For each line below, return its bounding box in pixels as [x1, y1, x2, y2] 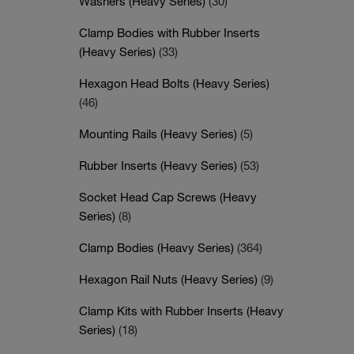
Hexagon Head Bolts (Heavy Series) [79, 76, 269, 90]
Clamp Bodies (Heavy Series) [79, 240, 237, 254]
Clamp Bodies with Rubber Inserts [79, 25, 260, 40]
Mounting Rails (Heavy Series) [79, 126, 240, 141]
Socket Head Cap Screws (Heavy [79, 190, 257, 204]
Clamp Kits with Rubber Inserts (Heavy [79, 303, 284, 318]
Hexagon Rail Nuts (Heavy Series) [79, 272, 261, 286]
